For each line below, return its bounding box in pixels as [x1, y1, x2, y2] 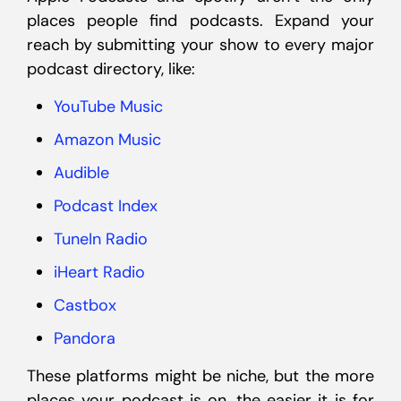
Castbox [54, 294, 116, 316]
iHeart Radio [54, 261, 145, 283]
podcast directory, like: [27, 58, 195, 80]
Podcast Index [54, 195, 158, 217]
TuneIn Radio [54, 228, 148, 250]
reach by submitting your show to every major [27, 34, 374, 55]
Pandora [54, 328, 115, 349]
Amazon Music [54, 129, 161, 150]
